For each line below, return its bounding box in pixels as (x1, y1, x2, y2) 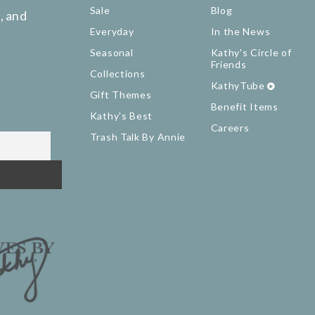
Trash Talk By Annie (89, 131, 186, 143)
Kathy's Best (89, 110, 153, 122)
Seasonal (89, 46, 134, 59)
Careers (210, 122, 250, 134)
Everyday (89, 25, 134, 38)
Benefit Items (210, 101, 278, 113)
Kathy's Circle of (210, 46, 292, 59)
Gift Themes (89, 89, 152, 101)
